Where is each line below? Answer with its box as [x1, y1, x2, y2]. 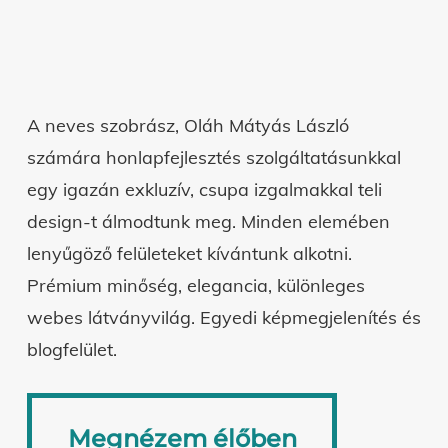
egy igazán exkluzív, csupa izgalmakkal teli [26, 178, 382, 201]
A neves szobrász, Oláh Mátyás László [26, 114, 349, 137]
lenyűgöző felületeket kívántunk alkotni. [26, 242, 352, 265]
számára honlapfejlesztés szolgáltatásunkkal [26, 146, 401, 169]
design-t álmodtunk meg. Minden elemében [26, 210, 390, 233]
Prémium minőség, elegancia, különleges [26, 274, 365, 297]
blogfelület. [26, 338, 117, 361]
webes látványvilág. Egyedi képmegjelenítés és [26, 306, 421, 329]
